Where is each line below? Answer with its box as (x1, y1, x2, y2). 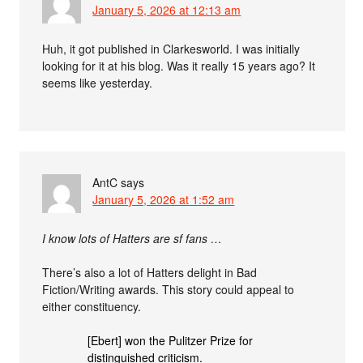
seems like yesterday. (42, 74, 153, 91)
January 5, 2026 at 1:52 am (92, 190, 235, 207)
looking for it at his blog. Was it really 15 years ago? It (42, 57, 316, 74)
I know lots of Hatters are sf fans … (42, 229, 223, 246)
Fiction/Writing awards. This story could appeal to (42, 280, 295, 297)
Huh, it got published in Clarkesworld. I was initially (42, 40, 301, 57)
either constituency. (42, 297, 142, 314)
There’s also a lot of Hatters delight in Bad (42, 263, 258, 280)
